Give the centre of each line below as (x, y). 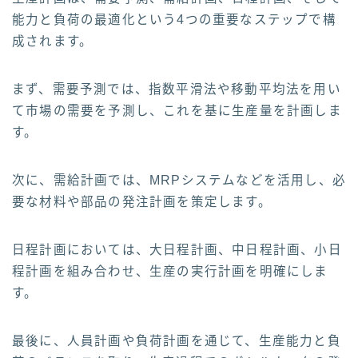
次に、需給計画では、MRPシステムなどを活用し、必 (179, 181)
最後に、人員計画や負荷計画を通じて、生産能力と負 (177, 341)
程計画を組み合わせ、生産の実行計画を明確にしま (170, 272)
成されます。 (53, 42)
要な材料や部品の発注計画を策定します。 (142, 202)
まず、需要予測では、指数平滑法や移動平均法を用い (177, 89)
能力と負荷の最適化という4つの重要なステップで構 (174, 20)
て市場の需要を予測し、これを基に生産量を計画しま (177, 111)
